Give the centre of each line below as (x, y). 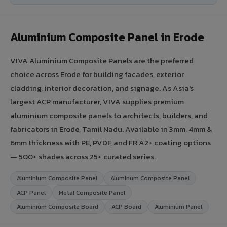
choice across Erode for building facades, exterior (97, 74)
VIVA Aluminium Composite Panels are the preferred (102, 60)
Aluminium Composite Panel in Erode (107, 37)
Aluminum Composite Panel (150, 178)
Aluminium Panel (178, 206)
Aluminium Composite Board (58, 206)
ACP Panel (31, 192)
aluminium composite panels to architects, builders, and (109, 115)
